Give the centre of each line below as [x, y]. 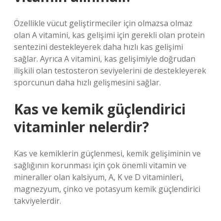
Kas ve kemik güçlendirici [100, 109]
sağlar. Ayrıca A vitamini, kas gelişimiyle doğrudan [105, 59]
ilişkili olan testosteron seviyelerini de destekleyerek [110, 71]
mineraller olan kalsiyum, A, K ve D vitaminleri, [99, 177]
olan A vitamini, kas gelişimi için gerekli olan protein [109, 35]
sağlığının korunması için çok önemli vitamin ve [100, 165]
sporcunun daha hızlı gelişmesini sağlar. [87, 82]
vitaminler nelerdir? [81, 127]
